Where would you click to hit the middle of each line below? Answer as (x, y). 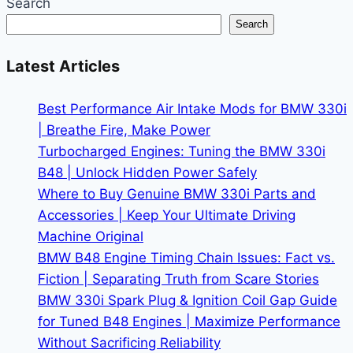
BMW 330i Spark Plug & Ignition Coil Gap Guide (188, 300)
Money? (150, 226)
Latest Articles (63, 67)
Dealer (146, 34)
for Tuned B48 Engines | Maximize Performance (189, 321)
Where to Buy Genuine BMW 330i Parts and (177, 193)
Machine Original (91, 236)
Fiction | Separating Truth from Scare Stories (178, 279)
